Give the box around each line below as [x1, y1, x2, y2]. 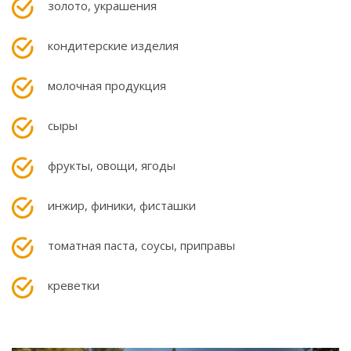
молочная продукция [48, 78, 166, 93]
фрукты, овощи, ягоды [48, 157, 175, 173]
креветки [48, 277, 100, 293]
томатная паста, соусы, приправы [48, 237, 235, 253]
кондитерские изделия [48, 38, 179, 53]
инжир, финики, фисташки [48, 197, 196, 213]
